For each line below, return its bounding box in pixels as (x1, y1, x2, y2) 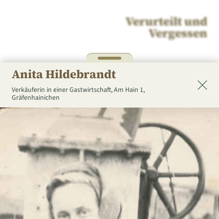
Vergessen (149, 25, 207, 41)
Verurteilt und (126, 13, 207, 29)
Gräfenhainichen (12, 93, 60, 103)
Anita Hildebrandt (12, 66, 116, 82)
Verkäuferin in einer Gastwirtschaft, (12, 85, 114, 95)
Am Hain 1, (114, 85, 145, 95)
